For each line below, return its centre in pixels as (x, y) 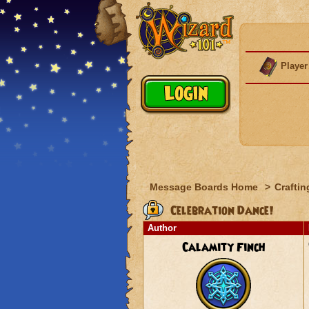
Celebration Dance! (220, 211)
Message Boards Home (205, 187)
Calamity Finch (223, 248)
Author (162, 228)
